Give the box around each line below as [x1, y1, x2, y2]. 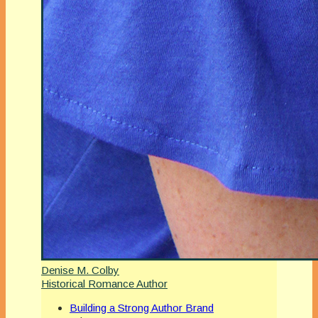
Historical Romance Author [41, 278, 168, 290]
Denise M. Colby [41, 264, 119, 277]
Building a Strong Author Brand [70, 302, 214, 314]
